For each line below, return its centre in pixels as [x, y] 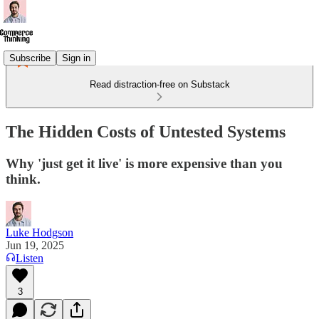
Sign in [76, 58]
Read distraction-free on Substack [159, 84]
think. [23, 179]
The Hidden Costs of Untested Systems [146, 131]
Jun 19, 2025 [35, 245]
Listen [30, 258]
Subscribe [30, 58]
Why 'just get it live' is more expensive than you [144, 163]
